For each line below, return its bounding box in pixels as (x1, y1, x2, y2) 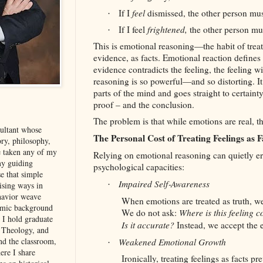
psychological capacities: (93, 161, 184, 173)
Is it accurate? (122, 219, 174, 231)
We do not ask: (122, 207, 179, 219)
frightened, (147, 23, 190, 36)
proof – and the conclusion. (93, 99, 194, 111)
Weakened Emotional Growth (119, 236, 226, 248)
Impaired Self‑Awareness (119, 178, 210, 190)
